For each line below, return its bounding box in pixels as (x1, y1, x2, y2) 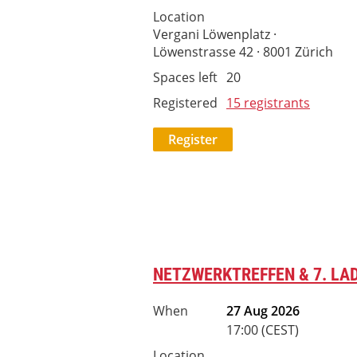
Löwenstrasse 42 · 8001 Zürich (153, 43, 333, 61)
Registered (153, 94, 218, 112)
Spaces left (153, 69, 218, 86)
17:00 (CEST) (226, 321, 299, 339)
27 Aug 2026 (226, 302, 300, 320)
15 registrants (226, 94, 310, 112)
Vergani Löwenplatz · (153, 25, 277, 43)
